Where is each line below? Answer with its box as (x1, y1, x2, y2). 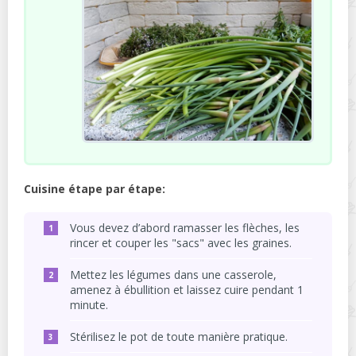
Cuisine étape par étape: (24, 181, 165, 197)
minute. (70, 297, 108, 313)
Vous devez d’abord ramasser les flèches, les (70, 220, 300, 236)
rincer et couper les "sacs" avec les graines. (70, 235, 292, 251)
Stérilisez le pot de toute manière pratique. (70, 329, 288, 345)
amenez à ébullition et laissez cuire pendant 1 (70, 282, 304, 298)
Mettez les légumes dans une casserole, (70, 267, 277, 283)
